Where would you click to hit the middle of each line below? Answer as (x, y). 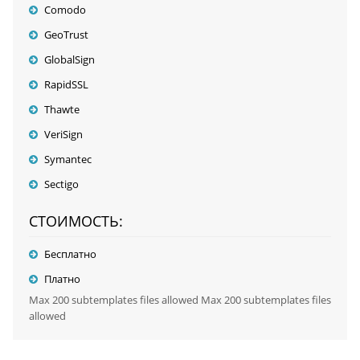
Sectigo (61, 184)
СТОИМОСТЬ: (76, 221)
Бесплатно (70, 254)
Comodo (65, 10)
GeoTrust (66, 35)
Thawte (61, 110)
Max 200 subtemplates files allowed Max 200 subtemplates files (180, 300)
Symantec (67, 160)
